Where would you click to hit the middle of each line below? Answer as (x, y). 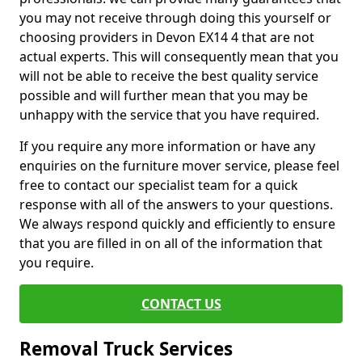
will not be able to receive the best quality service (169, 76)
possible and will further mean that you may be (164, 95)
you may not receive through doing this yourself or (175, 18)
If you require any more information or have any (167, 146)
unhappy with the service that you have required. (169, 115)
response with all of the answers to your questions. (176, 204)
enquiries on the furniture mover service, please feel (179, 166)
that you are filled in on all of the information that (171, 243)
